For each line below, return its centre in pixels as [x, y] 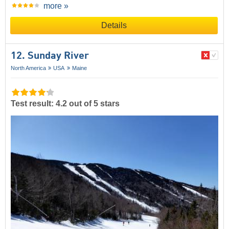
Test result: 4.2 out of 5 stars [65, 103]
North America [28, 68]
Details [114, 26]
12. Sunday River [50, 56]
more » [56, 6]
